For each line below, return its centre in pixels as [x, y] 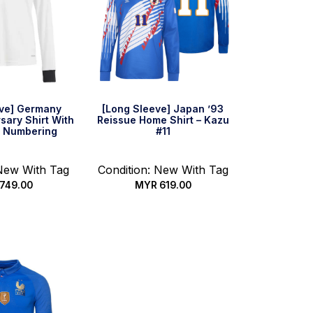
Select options [163, 216]
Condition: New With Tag [163, 169]
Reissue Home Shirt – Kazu [163, 119]
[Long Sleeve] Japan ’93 [163, 108]
